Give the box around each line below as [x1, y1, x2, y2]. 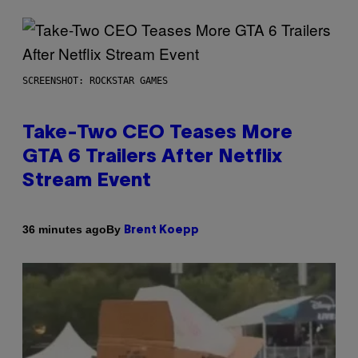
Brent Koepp [124, 225, 199, 236]
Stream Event [22, 172, 151, 190]
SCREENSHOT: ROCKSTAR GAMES [22, 74, 168, 86]
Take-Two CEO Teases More [22, 124, 292, 142]
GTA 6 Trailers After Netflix [22, 148, 282, 166]
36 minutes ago [22, 223, 106, 237]
